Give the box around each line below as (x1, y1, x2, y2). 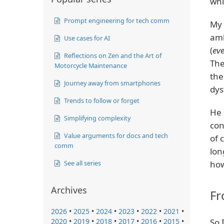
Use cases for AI (62, 33, 110, 42)
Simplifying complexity (62, 113, 130, 122)
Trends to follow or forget (62, 95, 139, 105)
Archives (51, 183, 87, 196)
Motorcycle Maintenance (54, 60, 127, 70)
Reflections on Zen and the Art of (62, 50, 161, 60)
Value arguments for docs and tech (62, 130, 168, 140)
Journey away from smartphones (62, 78, 160, 87)
